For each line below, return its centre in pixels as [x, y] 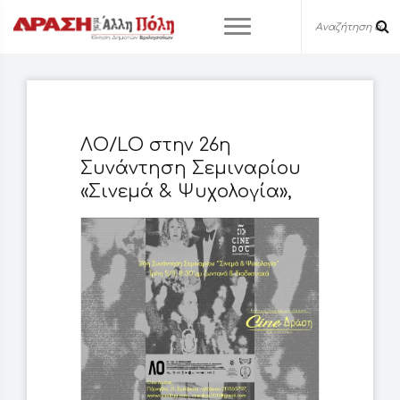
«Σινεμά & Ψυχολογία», [186, 192]
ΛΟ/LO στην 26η [156, 145]
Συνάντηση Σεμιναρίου [191, 168]
